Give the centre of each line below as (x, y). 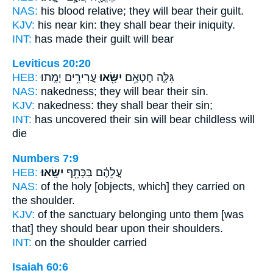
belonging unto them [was (181, 214)
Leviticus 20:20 (51, 64)
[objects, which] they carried (162, 186)
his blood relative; (83, 11)
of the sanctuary (77, 214)
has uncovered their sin (91, 120)
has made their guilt (83, 39)
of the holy (66, 186)
